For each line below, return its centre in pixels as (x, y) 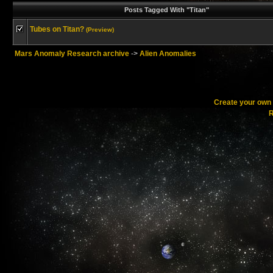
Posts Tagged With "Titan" (166, 10)
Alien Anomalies (168, 54)
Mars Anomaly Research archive (72, 54)
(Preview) (100, 30)
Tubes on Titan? (57, 29)
